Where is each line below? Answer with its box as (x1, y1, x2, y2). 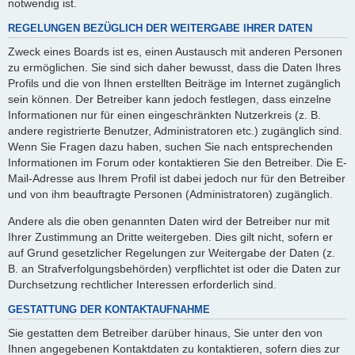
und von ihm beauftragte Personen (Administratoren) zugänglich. (8, 187, 333, 200)
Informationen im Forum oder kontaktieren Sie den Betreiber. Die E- (8, 155, 347, 169)
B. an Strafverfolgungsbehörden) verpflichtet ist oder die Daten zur (8, 262, 341, 276)
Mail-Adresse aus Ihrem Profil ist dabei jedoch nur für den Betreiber (8, 171, 345, 185)
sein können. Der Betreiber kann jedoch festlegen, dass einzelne (8, 92, 331, 105)
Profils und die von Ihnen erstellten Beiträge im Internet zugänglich (8, 76, 341, 90)
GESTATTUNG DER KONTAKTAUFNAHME (8, 304, 210, 316)
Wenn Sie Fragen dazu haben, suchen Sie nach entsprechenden (8, 139, 333, 153)
